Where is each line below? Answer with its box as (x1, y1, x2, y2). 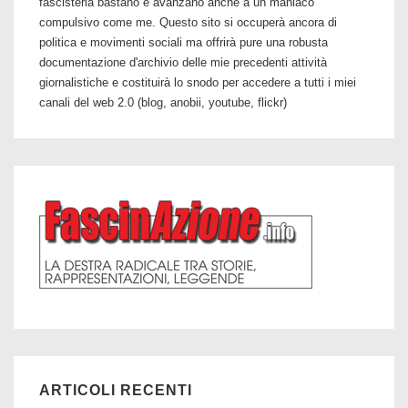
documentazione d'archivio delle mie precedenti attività (39, 56, 327, 69)
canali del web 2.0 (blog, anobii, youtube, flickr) (39, 96, 287, 109)
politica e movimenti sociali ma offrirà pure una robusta (39, 36, 328, 49)
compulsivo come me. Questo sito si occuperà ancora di (39, 15, 337, 29)
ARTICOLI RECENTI (39, 382, 192, 398)
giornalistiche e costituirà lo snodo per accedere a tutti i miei (39, 76, 356, 89)
